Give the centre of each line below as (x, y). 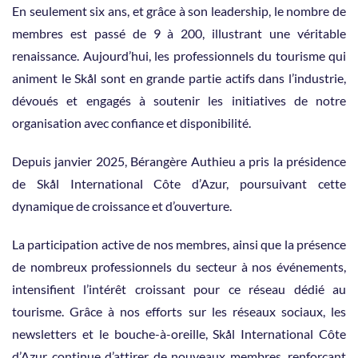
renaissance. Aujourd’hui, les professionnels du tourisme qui (179, 55)
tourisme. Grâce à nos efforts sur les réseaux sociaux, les (179, 311)
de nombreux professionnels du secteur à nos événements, (179, 266)
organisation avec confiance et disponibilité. (131, 122)
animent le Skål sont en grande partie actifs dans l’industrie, (179, 78)
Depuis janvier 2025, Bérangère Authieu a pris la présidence (179, 161)
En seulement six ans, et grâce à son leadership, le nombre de (179, 10)
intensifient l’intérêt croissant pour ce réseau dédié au (179, 288)
